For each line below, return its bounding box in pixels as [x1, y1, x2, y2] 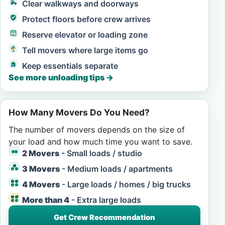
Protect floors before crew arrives [22, 14, 151, 24]
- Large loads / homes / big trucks [60, 179, 191, 189]
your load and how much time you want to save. [9, 137, 192, 147]
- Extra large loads [69, 195, 141, 205]
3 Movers [22, 164, 60, 174]
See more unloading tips [9, 72, 106, 82]
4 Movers [22, 179, 60, 189]
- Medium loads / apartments [60, 164, 173, 174]
